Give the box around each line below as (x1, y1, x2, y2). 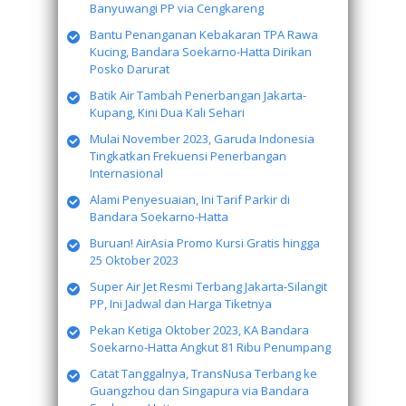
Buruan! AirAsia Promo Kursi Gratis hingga (90, 235, 320, 251)
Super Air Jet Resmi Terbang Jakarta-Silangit (90, 278, 327, 295)
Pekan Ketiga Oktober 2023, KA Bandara (90, 322, 309, 338)
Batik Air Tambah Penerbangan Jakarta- (90, 87, 306, 103)
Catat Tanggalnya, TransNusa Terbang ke (90, 365, 317, 382)
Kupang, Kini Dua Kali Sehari (90, 104, 245, 121)
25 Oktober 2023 (90, 252, 179, 268)
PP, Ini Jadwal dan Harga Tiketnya (90, 295, 272, 312)
